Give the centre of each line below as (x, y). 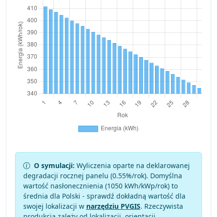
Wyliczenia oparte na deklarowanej (132, 166)
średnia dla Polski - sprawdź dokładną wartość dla (104, 196)
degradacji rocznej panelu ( (68, 176)
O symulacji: (54, 166)
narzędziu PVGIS (113, 206)
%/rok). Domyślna (154, 176)
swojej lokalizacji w (54, 206)
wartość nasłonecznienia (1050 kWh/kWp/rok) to (100, 186)
